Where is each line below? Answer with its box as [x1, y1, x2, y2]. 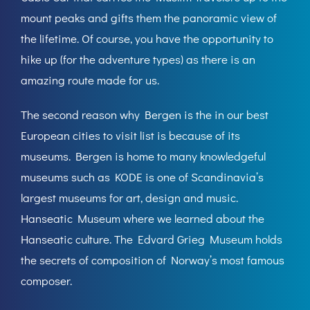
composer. [21, 273, 72, 289]
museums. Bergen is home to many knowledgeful [21, 148, 266, 164]
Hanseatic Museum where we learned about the [21, 210, 264, 226]
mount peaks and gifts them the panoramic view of [21, 10, 277, 26]
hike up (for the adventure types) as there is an [21, 51, 255, 67]
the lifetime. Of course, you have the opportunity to [21, 30, 273, 46]
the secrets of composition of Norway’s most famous [21, 252, 284, 268]
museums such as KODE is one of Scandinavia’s [21, 169, 264, 185]
